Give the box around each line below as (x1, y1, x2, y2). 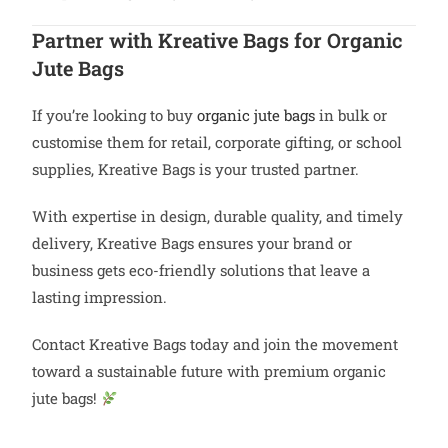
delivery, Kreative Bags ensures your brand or (32, 233, 353, 254)
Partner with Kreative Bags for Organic (32, 27, 404, 54)
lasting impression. (32, 287, 168, 308)
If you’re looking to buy (32, 105, 198, 126)
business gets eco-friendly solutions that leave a (32, 260, 371, 281)
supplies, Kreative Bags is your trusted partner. (32, 159, 360, 180)
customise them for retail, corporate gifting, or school (32, 132, 403, 153)
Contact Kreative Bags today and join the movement (32, 334, 399, 355)
